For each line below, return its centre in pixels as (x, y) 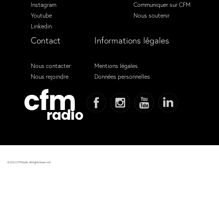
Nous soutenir (152, 15)
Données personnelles (122, 76)
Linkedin (41, 26)
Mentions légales (116, 65)
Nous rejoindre (50, 76)
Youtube (41, 15)
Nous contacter (51, 65)
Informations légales (132, 40)
